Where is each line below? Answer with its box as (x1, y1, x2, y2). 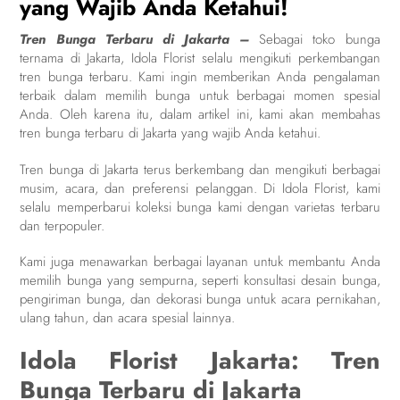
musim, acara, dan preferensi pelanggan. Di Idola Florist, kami (20, 178, 380, 198)
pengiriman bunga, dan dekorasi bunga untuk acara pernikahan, (20, 289, 380, 310)
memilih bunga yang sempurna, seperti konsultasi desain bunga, (20, 271, 380, 291)
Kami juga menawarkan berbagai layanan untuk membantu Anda (20, 252, 380, 272)
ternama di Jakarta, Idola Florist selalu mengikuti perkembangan (20, 48, 380, 69)
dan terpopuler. (20, 215, 105, 236)
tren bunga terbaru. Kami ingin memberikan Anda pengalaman (20, 67, 380, 87)
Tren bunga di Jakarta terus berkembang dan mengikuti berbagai (20, 159, 380, 179)
